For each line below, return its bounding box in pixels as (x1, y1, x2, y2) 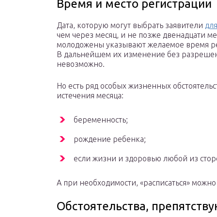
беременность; (74, 115, 128, 124)
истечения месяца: (57, 91, 124, 100)
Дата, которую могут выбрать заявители (57, 21, 205, 30)
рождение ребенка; (74, 135, 146, 144)
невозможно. (57, 60, 105, 69)
